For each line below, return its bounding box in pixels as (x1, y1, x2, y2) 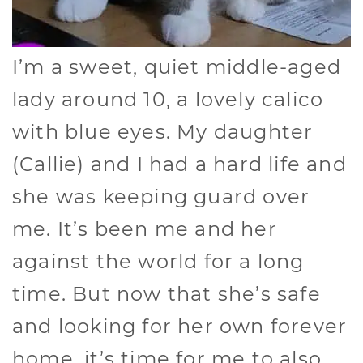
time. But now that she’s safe (12, 282, 321, 306)
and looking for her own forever (12, 314, 348, 339)
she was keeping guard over (12, 185, 310, 209)
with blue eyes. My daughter (12, 120, 314, 144)
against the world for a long (12, 250, 305, 274)
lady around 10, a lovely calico (12, 88, 324, 112)
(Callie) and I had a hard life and (12, 152, 347, 177)
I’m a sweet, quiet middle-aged (12, 55, 342, 79)
